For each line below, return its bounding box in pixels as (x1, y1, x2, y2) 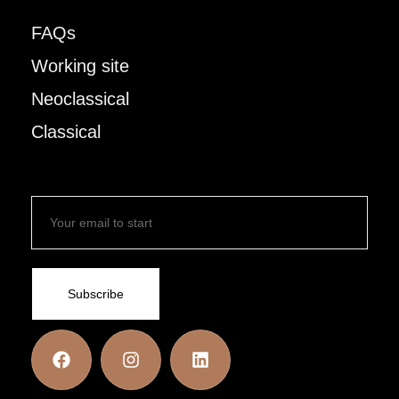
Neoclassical (31, 89, 129, 110)
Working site (31, 56, 129, 77)
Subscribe (68, 286, 124, 301)
